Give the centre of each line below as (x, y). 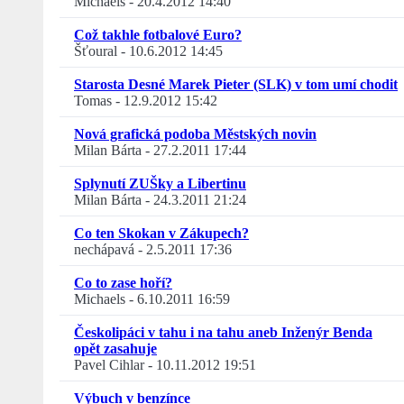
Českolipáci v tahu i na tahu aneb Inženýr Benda (223, 333)
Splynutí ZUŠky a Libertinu (160, 184)
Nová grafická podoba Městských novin (195, 134)
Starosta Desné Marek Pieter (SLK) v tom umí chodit (236, 85)
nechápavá (104, 250)
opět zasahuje (115, 349)
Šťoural (96, 51)
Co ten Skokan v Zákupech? (161, 234)
